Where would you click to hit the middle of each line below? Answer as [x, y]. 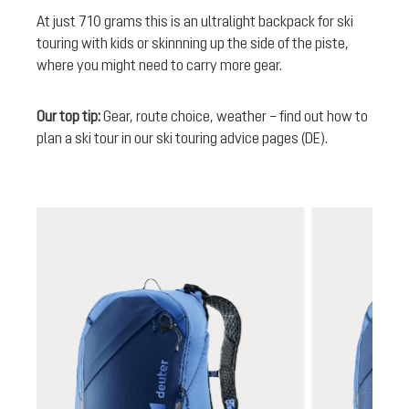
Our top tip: [70, 115]
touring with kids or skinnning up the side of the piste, [193, 42]
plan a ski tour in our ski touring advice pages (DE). [182, 137]
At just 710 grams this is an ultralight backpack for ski [195, 21]
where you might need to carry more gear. [161, 64]
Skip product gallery [94, 217]
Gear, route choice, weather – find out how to [236, 115]
